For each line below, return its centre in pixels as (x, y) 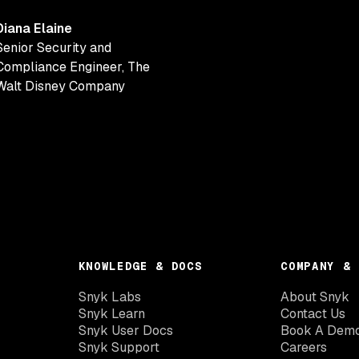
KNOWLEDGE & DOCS (140, 266)
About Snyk (315, 297)
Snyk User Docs (125, 331)
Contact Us (313, 314)
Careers (304, 347)
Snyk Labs (109, 297)
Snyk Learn (111, 314)
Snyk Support (119, 347)
